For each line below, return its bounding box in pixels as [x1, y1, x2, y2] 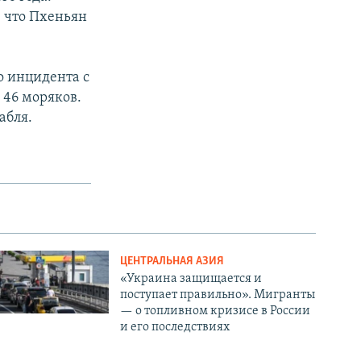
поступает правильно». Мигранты [120, 288, 316, 302]
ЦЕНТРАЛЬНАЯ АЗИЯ [120, 255, 225, 268]
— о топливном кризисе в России [120, 305, 311, 318]
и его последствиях [120, 321, 230, 334]
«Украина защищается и [120, 272, 263, 286]
